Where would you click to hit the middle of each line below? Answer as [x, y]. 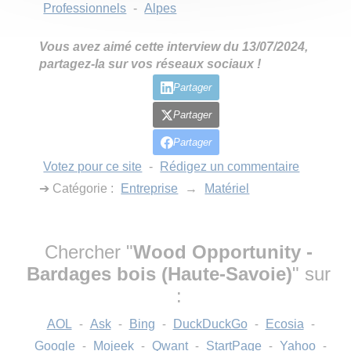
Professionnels [85, 8]
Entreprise [150, 188]
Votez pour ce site [93, 166]
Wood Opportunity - [223, 252]
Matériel [227, 188]
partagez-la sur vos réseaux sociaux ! [150, 64]
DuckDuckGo [210, 324]
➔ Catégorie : [78, 188]
